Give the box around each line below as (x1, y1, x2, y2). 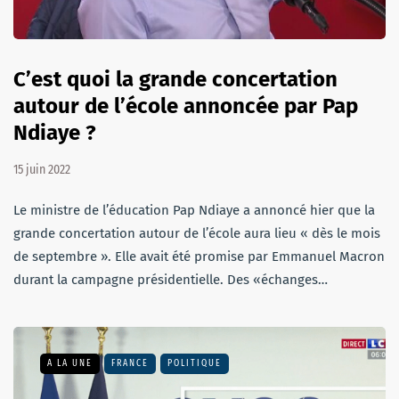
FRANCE (111, 358, 149, 370)
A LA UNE (47, 358, 93, 370)
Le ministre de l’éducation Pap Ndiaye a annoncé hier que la (13, 202, 375, 219)
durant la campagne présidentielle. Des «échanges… (13, 272, 328, 289)
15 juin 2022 (13, 162, 70, 178)
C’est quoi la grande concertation (13, 67, 338, 93)
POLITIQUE (167, 358, 222, 370)
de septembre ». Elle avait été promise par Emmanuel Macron (13, 248, 385, 265)
